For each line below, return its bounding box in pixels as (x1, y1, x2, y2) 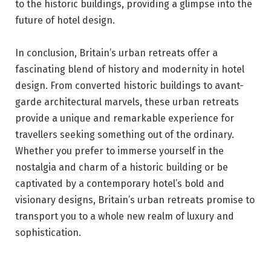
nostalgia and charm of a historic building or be (15, 161, 228, 173)
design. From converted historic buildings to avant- (15, 79, 244, 91)
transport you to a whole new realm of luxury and (15, 210, 234, 222)
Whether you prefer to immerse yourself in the (15, 145, 224, 157)
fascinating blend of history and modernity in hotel (15, 63, 244, 75)
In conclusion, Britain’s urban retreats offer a (15, 47, 218, 59)
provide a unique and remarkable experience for (15, 112, 234, 124)
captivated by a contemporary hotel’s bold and (15, 177, 224, 189)
